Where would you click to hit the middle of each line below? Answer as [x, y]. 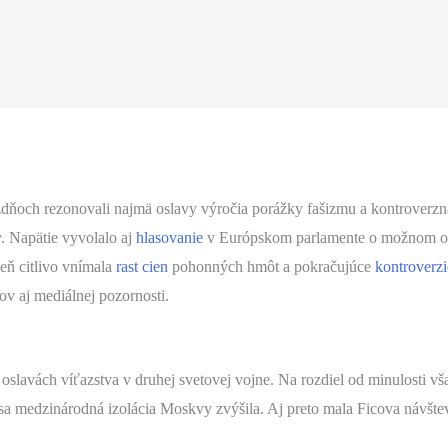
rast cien [141, 266]
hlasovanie [169, 237]
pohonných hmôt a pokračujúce [271, 266]
